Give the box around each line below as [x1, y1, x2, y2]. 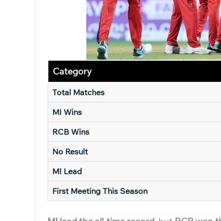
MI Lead [52, 166, 82, 176]
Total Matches [52, 87, 105, 97]
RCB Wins [52, 127, 89, 137]
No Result [52, 147, 88, 156]
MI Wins [52, 107, 82, 117]
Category [53, 66, 92, 77]
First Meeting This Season [52, 186, 147, 196]
